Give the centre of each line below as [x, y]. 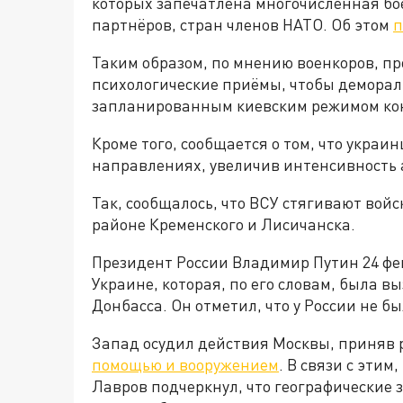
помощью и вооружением [185, 364]
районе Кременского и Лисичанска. [224, 224]
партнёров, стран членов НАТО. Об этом [242, 24]
